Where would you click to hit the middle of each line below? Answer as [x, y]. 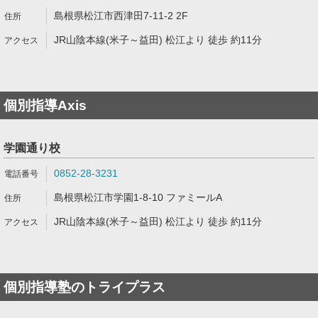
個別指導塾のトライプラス [84, 287]
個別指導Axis [45, 105]
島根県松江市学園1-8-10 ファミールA [138, 197]
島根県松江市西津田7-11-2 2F [121, 16]
